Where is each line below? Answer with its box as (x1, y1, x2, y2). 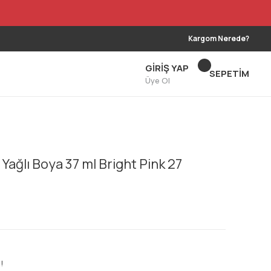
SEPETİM (209, 67, 249, 80)
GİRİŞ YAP (145, 61, 189, 74)
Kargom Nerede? (188, 33, 249, 44)
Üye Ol (145, 74, 170, 86)
